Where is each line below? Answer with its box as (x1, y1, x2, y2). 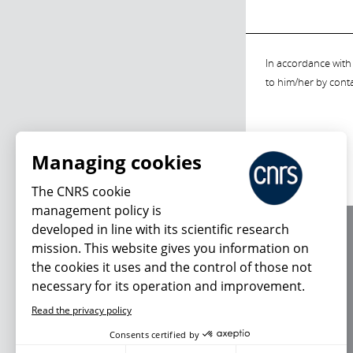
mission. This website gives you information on (32, 240, 309, 257)
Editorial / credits (269, 251, 346, 265)
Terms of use (269, 270, 327, 284)
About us (269, 232, 310, 246)
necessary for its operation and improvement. (32, 277, 305, 295)
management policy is (32, 202, 162, 219)
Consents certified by (109, 328, 200, 340)
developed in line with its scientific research (32, 221, 289, 238)
